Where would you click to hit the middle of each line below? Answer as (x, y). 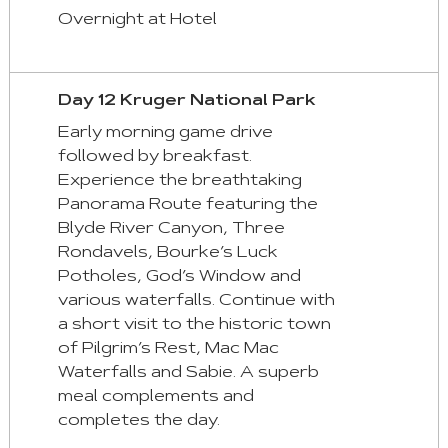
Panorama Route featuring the (187, 205)
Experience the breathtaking (179, 181)
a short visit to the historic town (194, 325)
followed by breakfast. (154, 157)
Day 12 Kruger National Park (186, 101)
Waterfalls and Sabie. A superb (188, 373)
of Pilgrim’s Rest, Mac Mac (168, 349)
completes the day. (138, 421)
